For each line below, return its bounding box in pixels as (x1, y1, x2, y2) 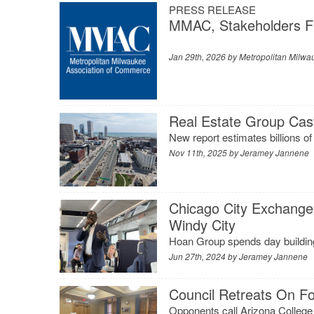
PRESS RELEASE (169, 1, 257, 17)
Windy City (169, 214, 236, 235)
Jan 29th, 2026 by (169, 50, 240, 62)
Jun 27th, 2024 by (169, 250, 240, 262)
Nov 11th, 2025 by (169, 146, 241, 159)
